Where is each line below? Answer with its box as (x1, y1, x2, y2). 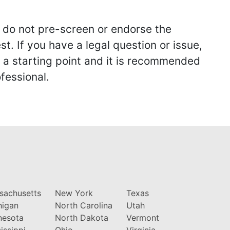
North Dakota (54, 212, 108, 223)
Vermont (126, 212, 159, 223)
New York (54, 187, 93, 198)
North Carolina (54, 200, 112, 210)
